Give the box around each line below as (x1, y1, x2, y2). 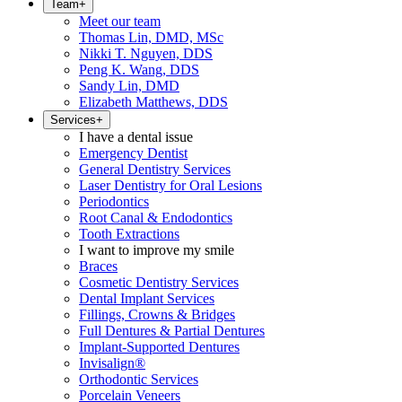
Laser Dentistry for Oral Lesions (79, 178, 262, 193)
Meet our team (79, 13, 161, 29)
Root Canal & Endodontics (79, 210, 232, 225)
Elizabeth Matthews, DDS (79, 94, 228, 109)
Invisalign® (79, 355, 145, 371)
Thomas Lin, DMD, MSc (79, 30, 223, 45)
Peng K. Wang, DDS (79, 62, 199, 77)
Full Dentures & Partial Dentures (79, 323, 265, 338)
